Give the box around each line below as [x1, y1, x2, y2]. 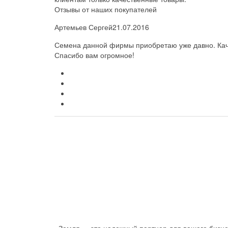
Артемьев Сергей [54, 22, 112, 32]
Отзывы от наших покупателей [54, 4, 157, 14]
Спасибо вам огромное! [54, 50, 134, 60]
